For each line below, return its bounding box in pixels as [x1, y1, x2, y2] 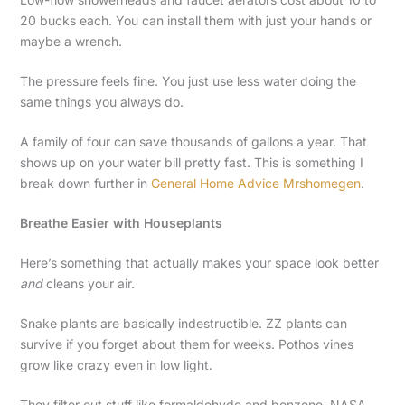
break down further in [19, 175, 151, 192]
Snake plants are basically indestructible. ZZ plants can [19, 316, 347, 332]
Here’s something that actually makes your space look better [19, 255, 379, 271]
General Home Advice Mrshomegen [150, 175, 361, 192]
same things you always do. [19, 94, 184, 110]
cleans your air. [42, 276, 135, 292]
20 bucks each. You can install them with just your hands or [19, 13, 372, 29]
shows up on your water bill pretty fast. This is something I [19, 155, 363, 171]
